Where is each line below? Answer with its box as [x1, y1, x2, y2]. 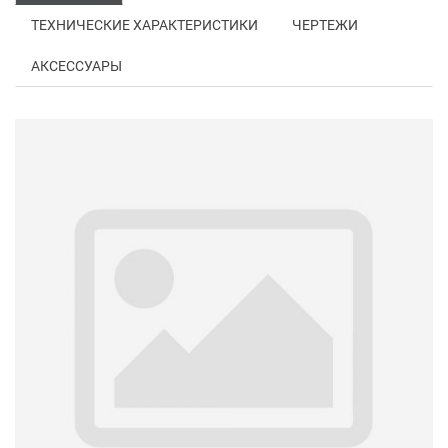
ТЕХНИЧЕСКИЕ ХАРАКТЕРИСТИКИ [31, 17, 258, 34]
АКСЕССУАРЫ [31, 58, 122, 75]
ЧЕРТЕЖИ [292, 17, 358, 34]
